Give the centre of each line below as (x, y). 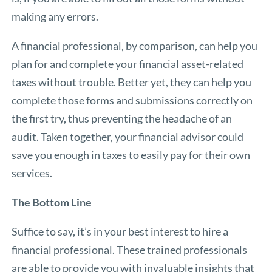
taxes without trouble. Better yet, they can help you (132, 82)
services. (32, 173)
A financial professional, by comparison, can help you (135, 46)
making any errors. (55, 17)
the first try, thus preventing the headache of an (122, 119)
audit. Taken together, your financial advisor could (128, 137)
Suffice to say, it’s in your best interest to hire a (120, 232)
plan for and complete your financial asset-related (128, 64)
